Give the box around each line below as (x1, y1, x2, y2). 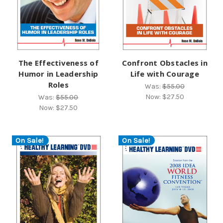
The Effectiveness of (18, 58, 99, 68)
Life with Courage (130, 69, 199, 79)
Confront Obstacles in (121, 58, 208, 68)
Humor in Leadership (18, 69, 99, 79)
